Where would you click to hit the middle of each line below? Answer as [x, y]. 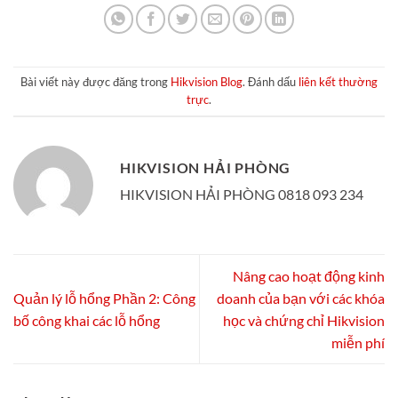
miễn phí [358, 343]
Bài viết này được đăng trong [96, 82]
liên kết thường [338, 82]
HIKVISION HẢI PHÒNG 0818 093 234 [242, 195]
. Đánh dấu [271, 82]
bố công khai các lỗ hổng [87, 321]
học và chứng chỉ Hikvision [304, 321]
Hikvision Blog [207, 82]
